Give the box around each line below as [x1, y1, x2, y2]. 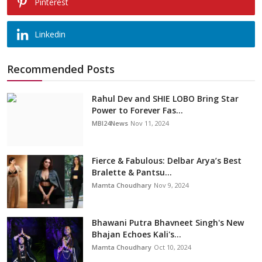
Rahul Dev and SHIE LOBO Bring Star [92, 93, 239, 105]
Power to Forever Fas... [92, 105, 183, 116]
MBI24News [92, 119, 128, 128]
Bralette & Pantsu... [92, 167, 172, 178]
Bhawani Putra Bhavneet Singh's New [92, 217, 244, 229]
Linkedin [35, 29, 65, 40]
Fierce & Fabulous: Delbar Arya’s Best [92, 155, 242, 167]
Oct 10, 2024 [154, 243, 191, 252]
